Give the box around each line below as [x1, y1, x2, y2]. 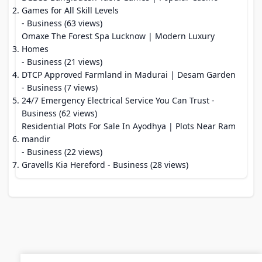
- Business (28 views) [105, 159, 188, 170]
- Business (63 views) [22, 18, 102, 29]
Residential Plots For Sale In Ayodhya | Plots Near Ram [22, 120, 236, 132]
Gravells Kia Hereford [22, 159, 105, 170]
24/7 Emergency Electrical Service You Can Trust [22, 95, 209, 106]
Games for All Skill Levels [22, 5, 119, 16]
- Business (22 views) [22, 146, 102, 157]
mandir [22, 133, 50, 144]
